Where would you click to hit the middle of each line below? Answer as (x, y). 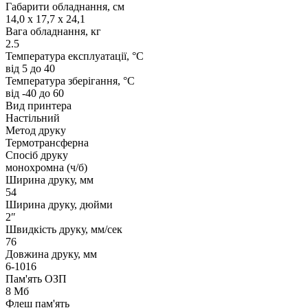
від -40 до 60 (35, 93)
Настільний (33, 118)
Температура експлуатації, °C (75, 56)
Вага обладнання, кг (53, 31)
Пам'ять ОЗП (36, 278)
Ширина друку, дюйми (59, 204)
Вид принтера (38, 105)
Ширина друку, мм (49, 179)
